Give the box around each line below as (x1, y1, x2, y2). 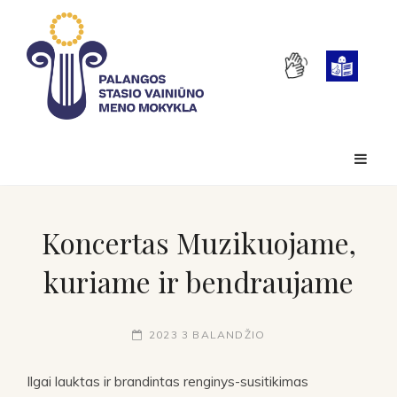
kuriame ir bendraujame (43, 261, 354, 300)
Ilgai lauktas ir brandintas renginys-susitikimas (27, 371, 308, 390)
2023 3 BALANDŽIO (149, 327, 266, 341)
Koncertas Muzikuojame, (41, 222, 356, 261)
